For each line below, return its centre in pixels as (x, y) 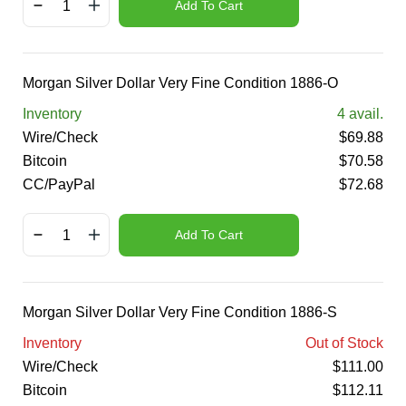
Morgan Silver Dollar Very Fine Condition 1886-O (180, 83)
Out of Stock (344, 343)
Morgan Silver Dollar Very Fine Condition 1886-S (180, 312)
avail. (364, 114)
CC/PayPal (59, 184)
